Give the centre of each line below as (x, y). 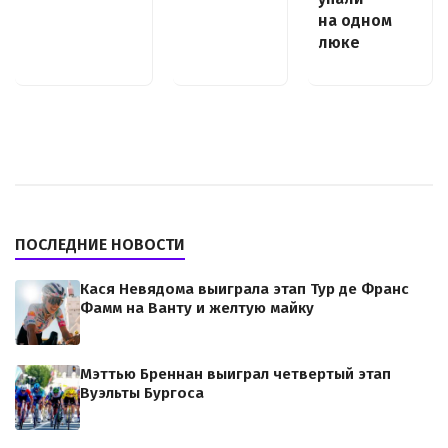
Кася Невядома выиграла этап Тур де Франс (244, 288)
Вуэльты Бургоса (142, 392)
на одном (355, 20)
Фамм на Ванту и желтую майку (197, 307)
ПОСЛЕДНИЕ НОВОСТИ (100, 244)
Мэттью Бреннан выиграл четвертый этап (235, 373)
